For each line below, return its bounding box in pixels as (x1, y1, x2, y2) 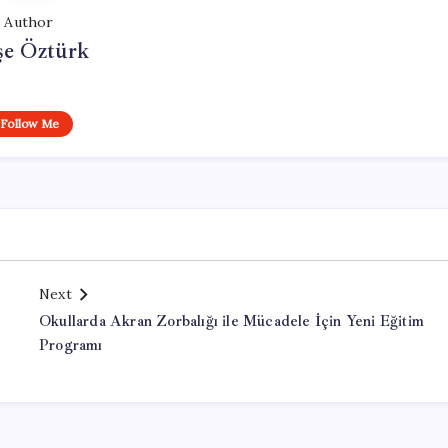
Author (4, 13, 54, 31)
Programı (39, 336, 103, 355)
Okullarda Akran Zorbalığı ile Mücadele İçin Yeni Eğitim (39, 312, 424, 331)
